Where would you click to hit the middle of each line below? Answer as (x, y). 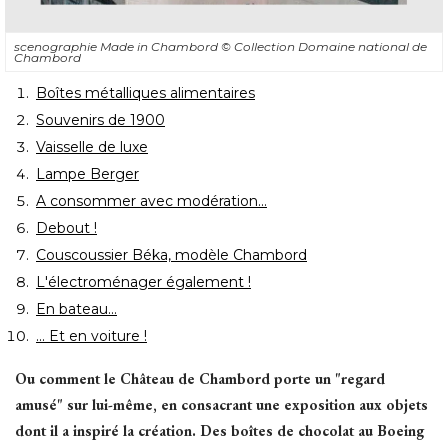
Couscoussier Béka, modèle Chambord (171, 254)
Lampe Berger (87, 173)
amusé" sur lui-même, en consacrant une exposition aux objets (221, 404)
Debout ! (66, 227)
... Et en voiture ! (91, 335)
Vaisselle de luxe (92, 146)
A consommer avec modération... (151, 200)
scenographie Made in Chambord (117, 46)
